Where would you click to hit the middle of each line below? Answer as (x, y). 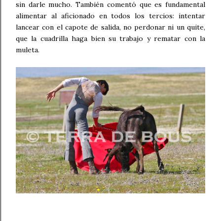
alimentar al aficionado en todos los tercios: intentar (110, 16)
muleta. (29, 50)
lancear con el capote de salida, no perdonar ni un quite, (110, 27)
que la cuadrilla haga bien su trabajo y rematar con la (110, 39)
